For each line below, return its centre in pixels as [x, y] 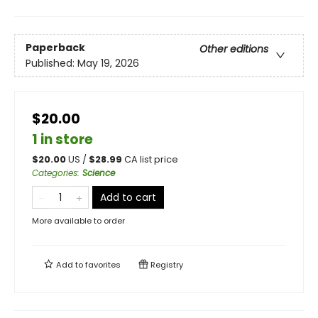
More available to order [78, 221]
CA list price [151, 160]
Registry [166, 265]
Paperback [55, 47]
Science [99, 173]
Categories [55, 173]
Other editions [234, 49]
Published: [51, 63]
